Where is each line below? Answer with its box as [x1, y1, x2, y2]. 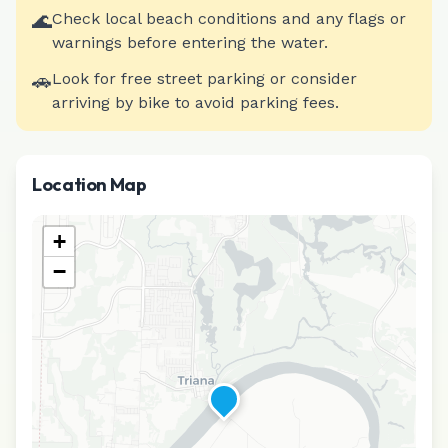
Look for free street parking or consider [52, 69, 357, 88]
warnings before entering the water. [52, 33, 328, 52]
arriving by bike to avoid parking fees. [52, 93, 339, 112]
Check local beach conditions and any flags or [52, 9, 406, 28]
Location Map [32, 173, 147, 196]
